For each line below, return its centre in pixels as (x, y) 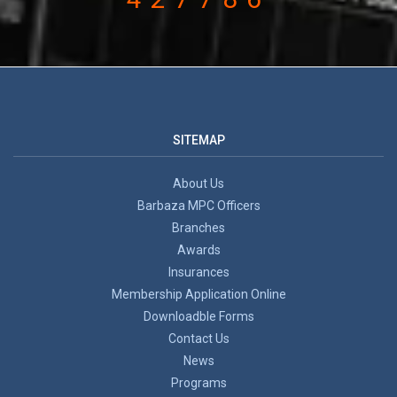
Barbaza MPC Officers (198, 205)
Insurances (198, 272)
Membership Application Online (198, 294)
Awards (198, 249)
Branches (198, 227)
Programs (198, 382)
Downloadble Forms (198, 316)
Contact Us (198, 338)
